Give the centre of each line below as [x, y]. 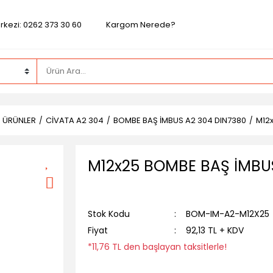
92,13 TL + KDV [215, 230]
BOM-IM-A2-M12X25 [228, 214]
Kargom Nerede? [140, 24]
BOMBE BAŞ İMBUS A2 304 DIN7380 [180, 120]
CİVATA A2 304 [75, 120]
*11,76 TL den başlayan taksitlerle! [157, 247]
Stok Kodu [109, 214]
